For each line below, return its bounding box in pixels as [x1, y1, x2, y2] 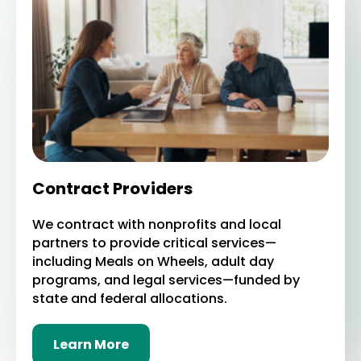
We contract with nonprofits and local [32, 215, 282, 234]
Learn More [53, 335, 130, 354]
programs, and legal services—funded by [32, 271, 301, 289]
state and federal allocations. [32, 289, 228, 308]
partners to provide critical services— [32, 234, 277, 252]
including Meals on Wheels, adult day [32, 252, 275, 271]
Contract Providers [32, 177, 193, 200]
